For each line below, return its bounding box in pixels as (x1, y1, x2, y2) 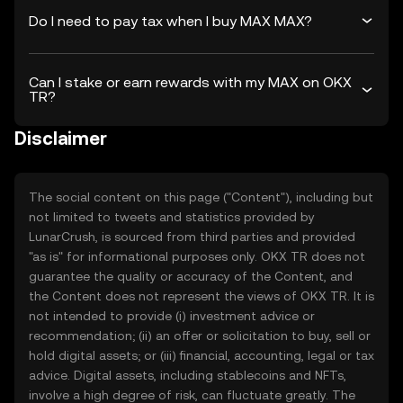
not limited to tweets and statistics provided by (29, 210, 315, 224)
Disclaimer (14, 128, 107, 149)
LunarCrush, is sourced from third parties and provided (29, 229, 355, 244)
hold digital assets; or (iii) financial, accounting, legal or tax (29, 348, 374, 363)
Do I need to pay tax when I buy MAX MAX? (29, 12, 312, 30)
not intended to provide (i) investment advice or (29, 309, 315, 323)
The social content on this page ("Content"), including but (29, 190, 373, 204)
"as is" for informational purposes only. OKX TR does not (29, 249, 365, 264)
